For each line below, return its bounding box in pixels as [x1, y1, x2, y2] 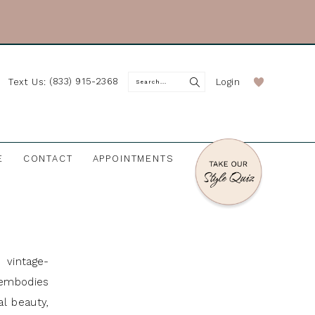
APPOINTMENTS [92, 153, 174, 165]
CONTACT [22, 153, 73, 165]
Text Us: [8, 76, 50, 87]
